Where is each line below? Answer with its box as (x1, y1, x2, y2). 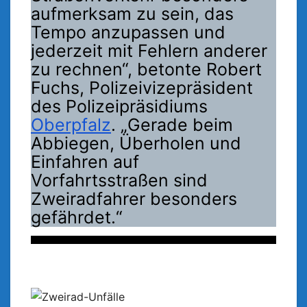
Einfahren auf (31, 151, 139, 173)
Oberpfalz (31, 114, 111, 136)
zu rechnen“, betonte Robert (31, 59, 262, 80)
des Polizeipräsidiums (31, 96, 208, 117)
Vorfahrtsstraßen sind (31, 170, 208, 191)
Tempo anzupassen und (31, 22, 225, 43)
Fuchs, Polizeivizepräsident (31, 77, 253, 99)
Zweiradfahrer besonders (31, 188, 237, 210)
